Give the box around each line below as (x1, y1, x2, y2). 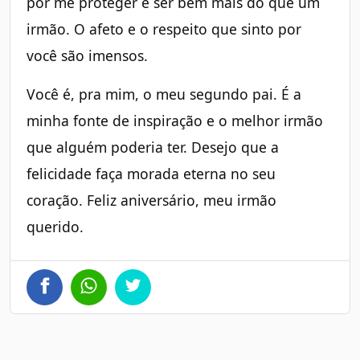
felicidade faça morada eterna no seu (27, 164, 276, 184)
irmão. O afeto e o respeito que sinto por (27, 19, 301, 39)
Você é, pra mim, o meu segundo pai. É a (27, 84, 301, 104)
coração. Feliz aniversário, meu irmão (27, 190, 276, 211)
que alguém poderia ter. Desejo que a (27, 137, 279, 157)
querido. (27, 217, 84, 237)
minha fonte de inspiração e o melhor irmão (27, 111, 323, 131)
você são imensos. (27, 46, 148, 66)
